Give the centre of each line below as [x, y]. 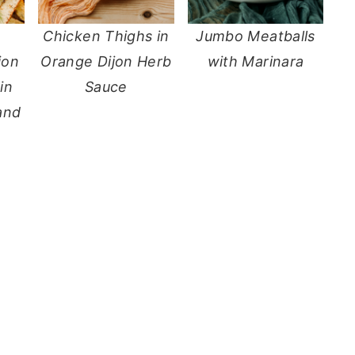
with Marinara [256, 61]
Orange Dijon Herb [106, 61]
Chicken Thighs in [106, 36]
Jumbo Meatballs [256, 36]
